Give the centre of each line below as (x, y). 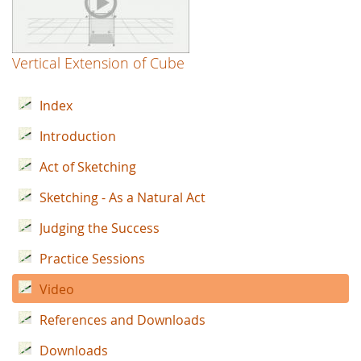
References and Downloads (122, 320)
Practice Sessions (92, 259)
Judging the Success (100, 228)
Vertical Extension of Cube (98, 63)
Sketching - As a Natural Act (122, 198)
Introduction (78, 137)
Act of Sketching (88, 167)
